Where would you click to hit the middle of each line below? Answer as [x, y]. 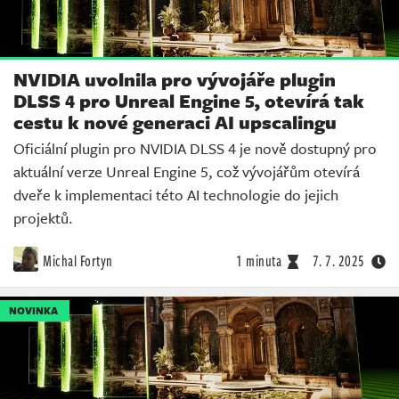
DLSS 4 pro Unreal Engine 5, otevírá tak [189, 100]
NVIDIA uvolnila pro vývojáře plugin [175, 79]
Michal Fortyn [78, 261]
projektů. [43, 217]
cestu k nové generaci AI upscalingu [175, 122]
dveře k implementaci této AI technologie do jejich [176, 194]
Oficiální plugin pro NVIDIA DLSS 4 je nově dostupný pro [195, 148]
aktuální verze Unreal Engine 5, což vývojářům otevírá [187, 171]
